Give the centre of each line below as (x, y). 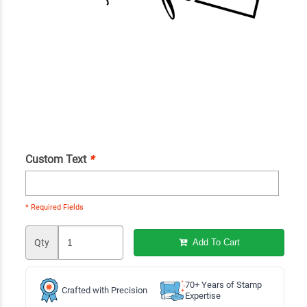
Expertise (202, 295)
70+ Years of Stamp (223, 284)
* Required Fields (54, 207)
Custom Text (57, 159)
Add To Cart (214, 243)
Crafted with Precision (104, 290)
